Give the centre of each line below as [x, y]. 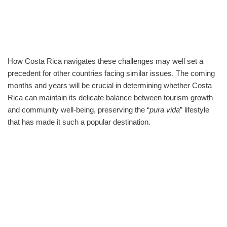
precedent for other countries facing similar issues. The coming [111, 73]
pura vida [165, 109]
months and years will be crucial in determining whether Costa [110, 85]
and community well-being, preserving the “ [79, 109]
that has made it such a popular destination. [79, 122]
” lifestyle [195, 109]
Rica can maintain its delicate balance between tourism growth [110, 97]
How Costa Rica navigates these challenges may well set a [105, 61]
